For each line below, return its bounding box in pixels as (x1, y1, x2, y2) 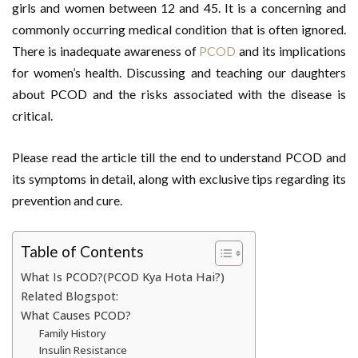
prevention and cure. (12, 193, 122, 208)
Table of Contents (21, 242, 144, 261)
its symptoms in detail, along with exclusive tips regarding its (12, 171, 346, 186)
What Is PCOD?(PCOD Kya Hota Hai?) (21, 269, 225, 284)
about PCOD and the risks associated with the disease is (12, 86, 346, 101)
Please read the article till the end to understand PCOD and (12, 149, 346, 165)
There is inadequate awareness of (12, 43, 200, 58)
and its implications (236, 43, 346, 58)
